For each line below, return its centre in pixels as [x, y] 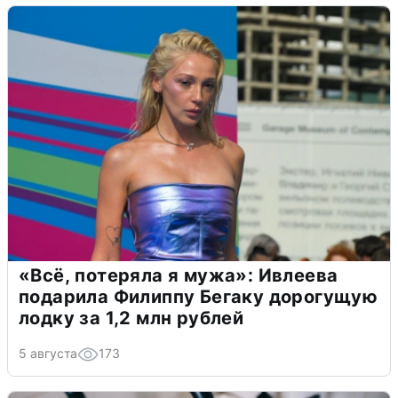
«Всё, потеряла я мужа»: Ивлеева [179, 276]
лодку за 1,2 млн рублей [131, 318]
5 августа [48, 354]
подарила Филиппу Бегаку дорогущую [199, 297]
